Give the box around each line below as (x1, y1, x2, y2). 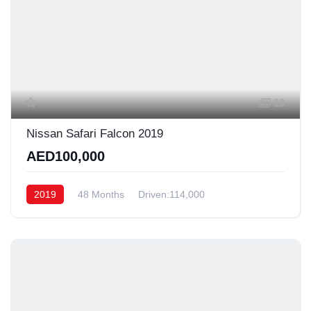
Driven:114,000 (138, 188, 205, 200)
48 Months (78, 188, 124, 200)
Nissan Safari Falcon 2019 (26, 126, 163, 140)
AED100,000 (26, 148, 105, 164)
